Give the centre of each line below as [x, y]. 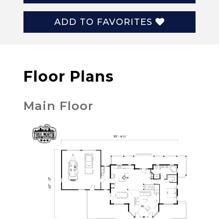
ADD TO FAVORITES [105, 22]
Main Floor [58, 106]
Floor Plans [69, 77]
